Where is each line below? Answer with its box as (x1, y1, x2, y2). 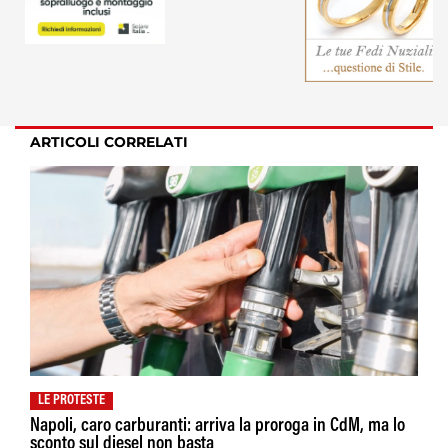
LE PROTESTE (38, 393, 105, 408)
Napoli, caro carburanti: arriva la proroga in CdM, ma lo (30, 416, 405, 436)
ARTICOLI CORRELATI (30, 132, 188, 151)
